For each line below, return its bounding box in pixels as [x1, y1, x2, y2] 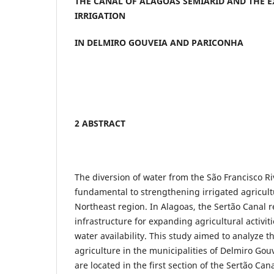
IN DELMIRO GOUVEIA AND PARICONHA [75, 37, 243, 49]
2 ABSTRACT [75, 117, 125, 130]
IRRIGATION [75, 10, 125, 22]
